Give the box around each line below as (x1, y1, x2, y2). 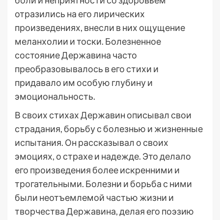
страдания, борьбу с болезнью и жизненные (15, 123, 203, 134)
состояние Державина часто (15, 50, 137, 60)
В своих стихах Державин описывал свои (15, 110, 192, 120)
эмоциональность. (15, 91, 95, 102)
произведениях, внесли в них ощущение (15, 22, 185, 33)
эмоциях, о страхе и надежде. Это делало (15, 151, 191, 162)
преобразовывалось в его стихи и (15, 63, 159, 74)
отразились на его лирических (15, 8, 145, 19)
